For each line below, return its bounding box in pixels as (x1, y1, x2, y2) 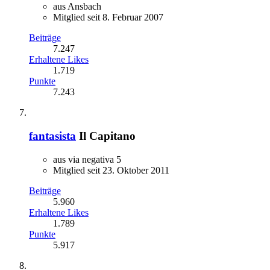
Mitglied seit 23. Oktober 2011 (53, 165, 169, 175)
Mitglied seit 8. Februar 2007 (53, 12, 163, 23)
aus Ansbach (53, 1, 101, 12)
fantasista (29, 130, 76, 143)
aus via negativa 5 (53, 154, 121, 165)
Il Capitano (79, 130, 136, 143)
